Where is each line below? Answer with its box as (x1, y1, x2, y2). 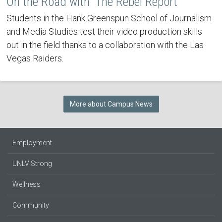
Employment (12, 139, 52, 147)
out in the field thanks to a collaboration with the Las (6, 39, 204, 50)
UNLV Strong (12, 160, 52, 167)
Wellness (12, 180, 41, 188)
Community (12, 201, 49, 209)
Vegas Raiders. (6, 53, 63, 63)
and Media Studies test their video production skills (6, 26, 202, 37)
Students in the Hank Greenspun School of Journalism (6, 12, 212, 23)
